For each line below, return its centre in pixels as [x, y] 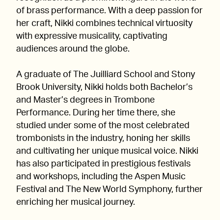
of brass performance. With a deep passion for [110, 11]
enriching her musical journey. [76, 202]
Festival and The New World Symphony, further [110, 190]
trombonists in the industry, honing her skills [103, 138]
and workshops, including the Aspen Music [101, 177]
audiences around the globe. [73, 49]
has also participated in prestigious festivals [103, 164]
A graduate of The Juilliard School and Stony [106, 75]
